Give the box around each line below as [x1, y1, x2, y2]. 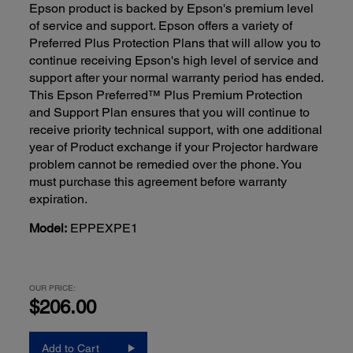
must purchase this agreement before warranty [29, 174, 288, 190]
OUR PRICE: [29, 283, 76, 293]
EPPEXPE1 [70, 221, 139, 236]
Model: [29, 221, 68, 236]
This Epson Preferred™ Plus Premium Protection [29, 87, 303, 103]
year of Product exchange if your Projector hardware [29, 139, 319, 155]
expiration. [29, 191, 88, 207]
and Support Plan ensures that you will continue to [29, 105, 310, 121]
